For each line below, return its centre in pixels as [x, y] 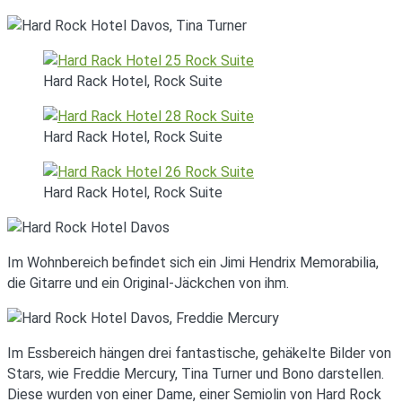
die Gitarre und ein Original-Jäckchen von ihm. [148, 283]
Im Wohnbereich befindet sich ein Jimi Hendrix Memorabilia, [193, 262]
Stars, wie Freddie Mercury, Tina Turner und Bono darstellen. [196, 373]
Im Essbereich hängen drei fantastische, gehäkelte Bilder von [199, 353]
